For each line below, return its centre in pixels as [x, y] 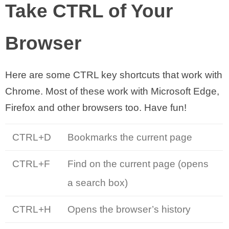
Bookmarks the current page [130, 137]
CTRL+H [32, 209]
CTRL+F [31, 164]
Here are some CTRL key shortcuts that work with [114, 75]
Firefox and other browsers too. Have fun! [96, 108]
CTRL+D [32, 137]
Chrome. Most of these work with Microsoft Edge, [112, 91]
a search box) [98, 183]
